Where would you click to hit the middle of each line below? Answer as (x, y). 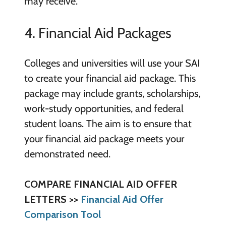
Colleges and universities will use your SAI (112, 63)
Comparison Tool (62, 215)
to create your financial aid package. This (110, 78)
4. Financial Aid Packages (98, 33)
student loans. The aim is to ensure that (108, 124)
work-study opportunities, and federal (104, 109)
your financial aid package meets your (104, 139)
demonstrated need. (67, 154)
